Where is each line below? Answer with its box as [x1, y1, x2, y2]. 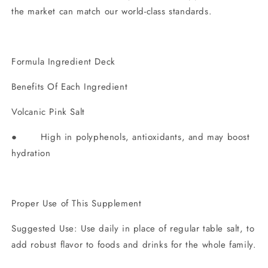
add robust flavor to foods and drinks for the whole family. [11, 238, 257, 252]
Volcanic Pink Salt [11, 105, 85, 119]
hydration [11, 147, 51, 160]
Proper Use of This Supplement [11, 197, 142, 211]
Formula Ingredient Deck [11, 55, 115, 69]
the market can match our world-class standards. [11, 5, 212, 19]
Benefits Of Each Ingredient [11, 80, 131, 94]
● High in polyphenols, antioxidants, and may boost [11, 130, 250, 144]
